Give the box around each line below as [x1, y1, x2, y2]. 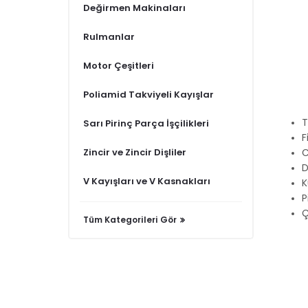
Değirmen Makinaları [83, 3, 186, 12]
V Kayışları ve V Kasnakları [83, 176, 210, 186]
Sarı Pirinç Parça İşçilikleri [83, 118, 209, 128]
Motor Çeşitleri [83, 60, 154, 70]
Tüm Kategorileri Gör [83, 215, 177, 224]
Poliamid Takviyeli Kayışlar [83, 89, 214, 99]
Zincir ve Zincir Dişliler [83, 147, 186, 157]
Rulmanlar [83, 32, 135, 41]
